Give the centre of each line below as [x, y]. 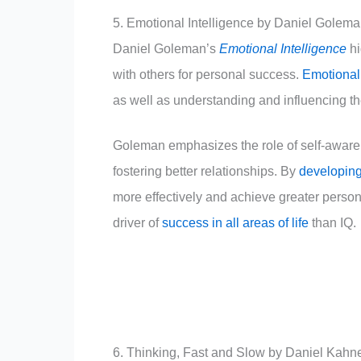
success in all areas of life [235, 223]
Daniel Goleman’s [166, 49]
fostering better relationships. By [206, 172]
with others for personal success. [207, 75]
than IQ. [332, 223]
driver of [137, 223]
